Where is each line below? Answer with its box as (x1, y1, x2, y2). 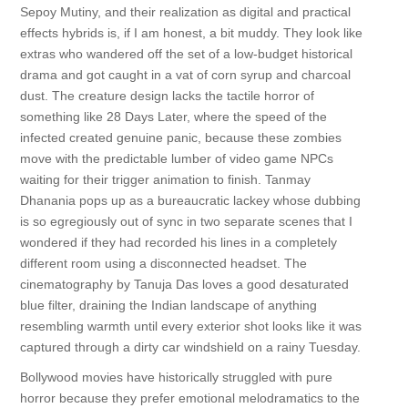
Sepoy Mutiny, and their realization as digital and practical (19, 5, 351, 19)
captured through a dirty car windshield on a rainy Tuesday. (19, 340, 361, 354)
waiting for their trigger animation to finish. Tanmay (19, 172, 311, 187)
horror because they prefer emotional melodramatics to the (19, 391, 360, 405)
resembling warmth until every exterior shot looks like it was (19, 319, 362, 333)
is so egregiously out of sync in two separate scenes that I (19, 214, 352, 229)
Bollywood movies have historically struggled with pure (19, 370, 332, 384)
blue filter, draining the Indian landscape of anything (19, 298, 317, 312)
